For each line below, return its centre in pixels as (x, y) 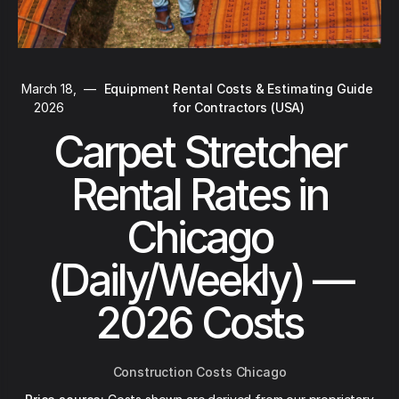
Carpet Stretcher (199, 152)
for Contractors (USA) (239, 107)
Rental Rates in (199, 195)
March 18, (49, 89)
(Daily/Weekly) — (199, 280)
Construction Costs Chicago (199, 372)
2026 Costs (199, 323)
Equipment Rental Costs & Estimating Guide (238, 89)
